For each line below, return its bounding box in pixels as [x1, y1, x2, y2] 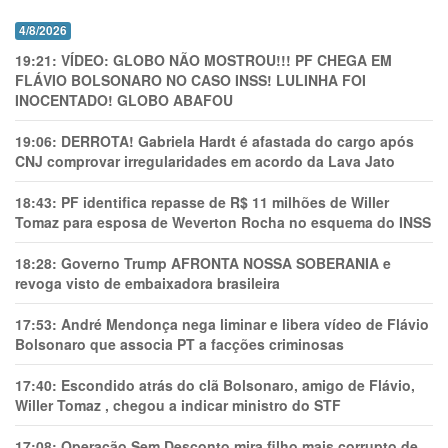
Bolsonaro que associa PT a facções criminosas [15, 334, 344, 354]
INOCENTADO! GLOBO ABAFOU [15, 90, 233, 110]
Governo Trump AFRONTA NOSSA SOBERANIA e [61, 253, 391, 273]
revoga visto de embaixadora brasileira [15, 273, 280, 293]
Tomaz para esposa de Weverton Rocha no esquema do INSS [15, 212, 431, 232]
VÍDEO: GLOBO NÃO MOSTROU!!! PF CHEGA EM [61, 50, 392, 70]
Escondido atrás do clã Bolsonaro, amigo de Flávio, [61, 375, 415, 395]
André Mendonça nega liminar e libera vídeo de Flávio [61, 314, 429, 334]
